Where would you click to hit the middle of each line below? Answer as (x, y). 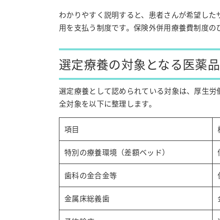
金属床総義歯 (87, 198)
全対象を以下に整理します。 (108, 103)
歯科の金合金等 (91, 175)
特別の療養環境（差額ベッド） (117, 152)
